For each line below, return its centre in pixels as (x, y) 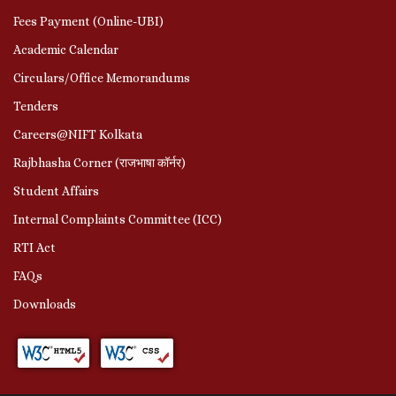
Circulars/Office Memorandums (102, 77)
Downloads (45, 304)
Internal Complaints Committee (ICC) (118, 219)
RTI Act (34, 247)
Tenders (36, 106)
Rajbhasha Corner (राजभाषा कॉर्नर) (99, 162)
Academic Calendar (66, 49)
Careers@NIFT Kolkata (78, 134)
